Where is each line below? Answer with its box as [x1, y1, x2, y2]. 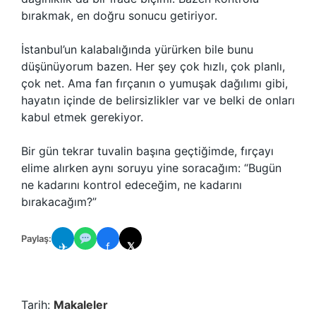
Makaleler [54, 298, 108, 312]
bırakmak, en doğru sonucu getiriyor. [21, 8, 217, 23]
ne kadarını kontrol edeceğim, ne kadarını [21, 178, 242, 192]
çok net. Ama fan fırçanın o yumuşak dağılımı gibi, [21, 76, 288, 90]
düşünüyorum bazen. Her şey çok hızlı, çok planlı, [21, 59, 285, 73]
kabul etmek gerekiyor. [21, 110, 143, 124]
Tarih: [21, 298, 54, 312]
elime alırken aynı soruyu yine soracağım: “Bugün [21, 161, 281, 175]
